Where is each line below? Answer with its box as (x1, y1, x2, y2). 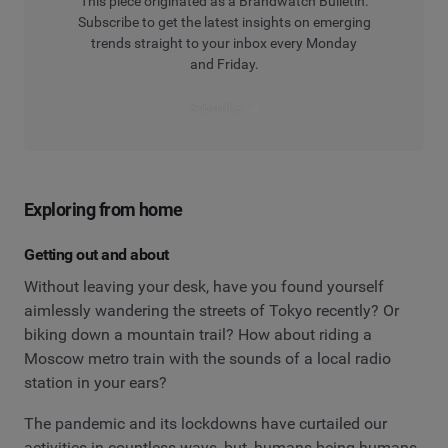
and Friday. (189, 55, 259, 72)
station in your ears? (24, 372, 167, 392)
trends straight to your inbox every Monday (91, 34, 357, 51)
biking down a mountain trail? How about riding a (24, 324, 372, 344)
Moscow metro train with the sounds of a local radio (24, 348, 391, 368)
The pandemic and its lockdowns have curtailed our (24, 414, 387, 434)
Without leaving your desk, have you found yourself (24, 276, 384, 296)
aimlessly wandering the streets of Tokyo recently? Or (24, 300, 399, 320)
